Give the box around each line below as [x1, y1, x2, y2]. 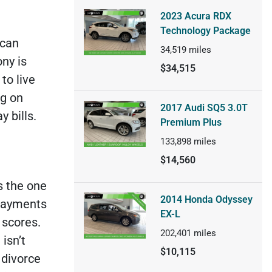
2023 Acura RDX [160, 10, 231, 22]
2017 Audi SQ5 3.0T [160, 101, 248, 114]
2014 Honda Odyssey [160, 193, 253, 205]
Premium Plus [160, 116, 222, 128]
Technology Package [160, 24, 251, 36]
